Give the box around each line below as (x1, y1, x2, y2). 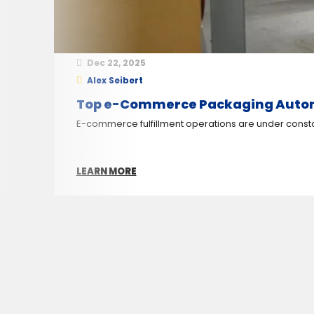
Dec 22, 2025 (86, 56, 146, 69)
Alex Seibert (86, 74, 143, 86)
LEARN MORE (76, 165, 137, 179)
